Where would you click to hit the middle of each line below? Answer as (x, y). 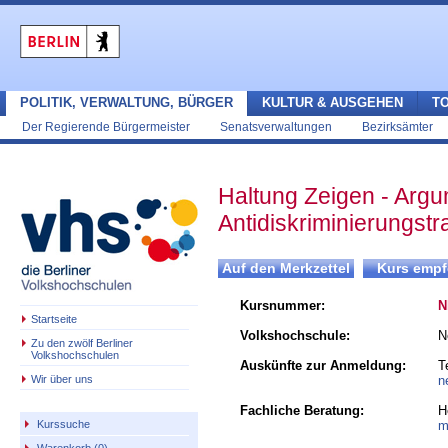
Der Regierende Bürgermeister (106, 126)
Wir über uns (62, 378)
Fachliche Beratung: (302, 411)
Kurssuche (63, 424)
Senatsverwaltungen (276, 126)
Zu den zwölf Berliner (82, 342)
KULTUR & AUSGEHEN (332, 102)
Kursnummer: (282, 306)
